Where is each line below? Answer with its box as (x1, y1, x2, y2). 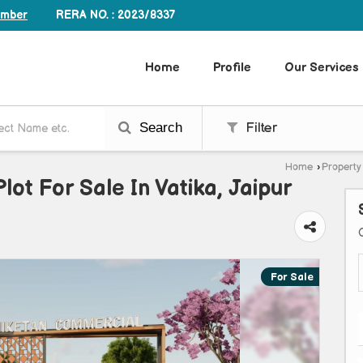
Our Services (284, 60, 359, 76)
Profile (213, 60, 251, 76)
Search (135, 120, 182, 136)
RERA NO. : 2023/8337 (56, 8, 176, 22)
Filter (241, 120, 277, 137)
